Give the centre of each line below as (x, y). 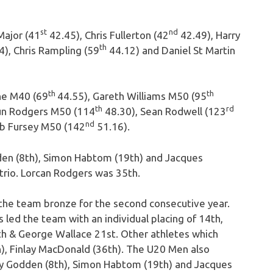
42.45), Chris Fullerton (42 (108, 35)
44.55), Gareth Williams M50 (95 (132, 96)
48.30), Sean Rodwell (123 (164, 112)
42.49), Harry (209, 35)
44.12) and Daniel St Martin (171, 50)
